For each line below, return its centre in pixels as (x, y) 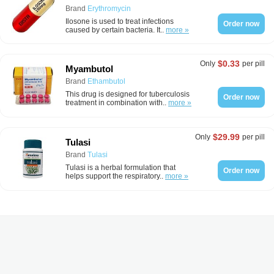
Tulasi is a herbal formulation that (120, 168)
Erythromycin (109, 9)
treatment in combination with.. (117, 103)
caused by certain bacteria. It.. (116, 30)
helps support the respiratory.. (115, 176)
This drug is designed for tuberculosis (128, 94)
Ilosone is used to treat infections (120, 21)
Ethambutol (106, 81)
